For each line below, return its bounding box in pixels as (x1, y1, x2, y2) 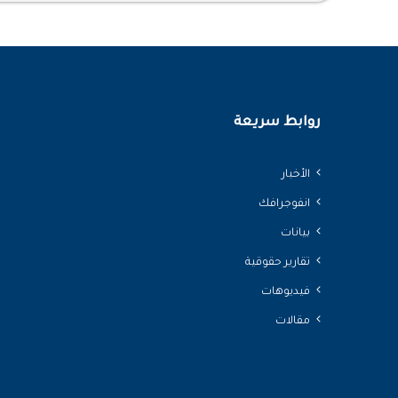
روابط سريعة (234, 115, 321, 131)
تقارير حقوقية (245, 256, 310, 269)
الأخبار (282, 168, 310, 181)
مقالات (275, 314, 310, 328)
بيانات (281, 227, 310, 240)
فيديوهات (261, 285, 310, 298)
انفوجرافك (259, 197, 310, 211)
